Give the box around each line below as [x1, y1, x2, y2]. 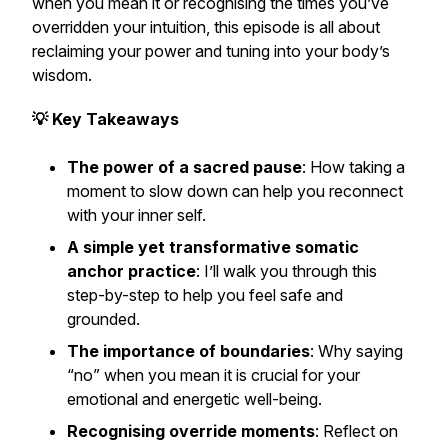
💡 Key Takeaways [32, 109, 179, 129]
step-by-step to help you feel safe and [67, 285, 343, 305]
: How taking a [302, 157, 405, 177]
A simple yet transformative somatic [67, 237, 359, 257]
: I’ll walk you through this [196, 261, 377, 281]
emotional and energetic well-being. [67, 389, 322, 409]
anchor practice [67, 261, 196, 281]
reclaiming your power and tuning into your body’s [32, 41, 390, 61]
